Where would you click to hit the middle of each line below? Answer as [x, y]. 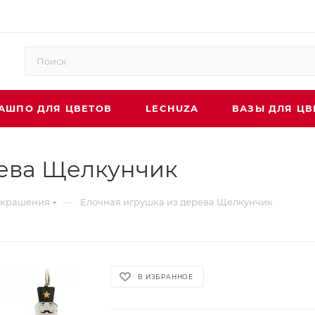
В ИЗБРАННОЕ [166, 276]
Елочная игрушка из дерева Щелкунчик [176, 202]
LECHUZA [172, 108]
